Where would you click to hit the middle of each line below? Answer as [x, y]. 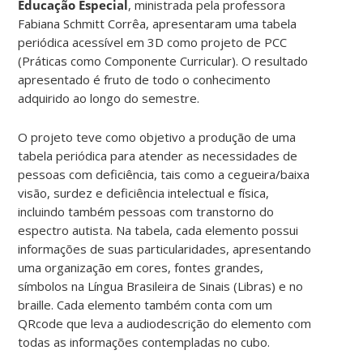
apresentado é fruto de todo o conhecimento [145, 79]
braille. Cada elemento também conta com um [145, 304]
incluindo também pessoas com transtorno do [146, 211]
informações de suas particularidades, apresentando [165, 248]
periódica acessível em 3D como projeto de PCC [153, 42]
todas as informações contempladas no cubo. [144, 342]
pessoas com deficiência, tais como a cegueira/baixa [164, 174]
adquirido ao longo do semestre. [109, 98]
